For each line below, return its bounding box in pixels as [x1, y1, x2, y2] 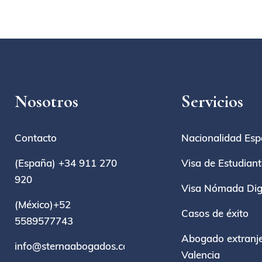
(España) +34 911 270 [15, 157, 118, 170]
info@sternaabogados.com [15, 240, 138, 253]
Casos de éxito [181, 207, 249, 220]
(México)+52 [15, 198, 71, 211]
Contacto [15, 132, 57, 144]
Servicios [181, 91, 244, 113]
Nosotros [15, 91, 79, 113]
